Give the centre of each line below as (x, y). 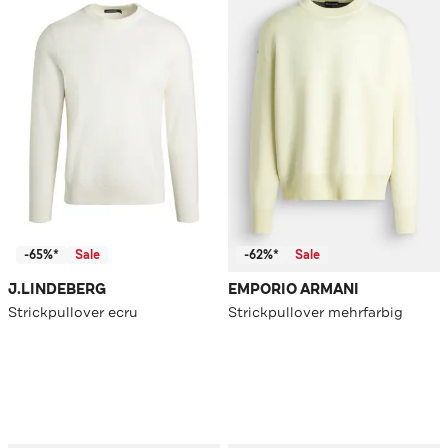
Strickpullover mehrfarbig (315, 312)
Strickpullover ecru (73, 312)
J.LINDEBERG (57, 290)
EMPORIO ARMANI (293, 290)
